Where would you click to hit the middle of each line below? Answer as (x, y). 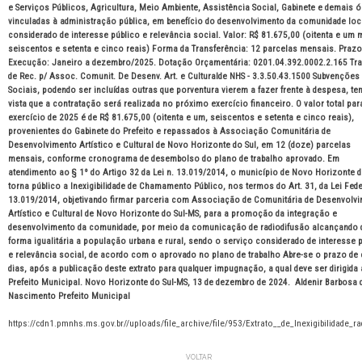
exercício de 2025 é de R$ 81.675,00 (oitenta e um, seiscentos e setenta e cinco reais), (181, 118)
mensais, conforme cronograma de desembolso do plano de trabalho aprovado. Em (174, 159)
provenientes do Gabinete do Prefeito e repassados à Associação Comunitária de (169, 132)
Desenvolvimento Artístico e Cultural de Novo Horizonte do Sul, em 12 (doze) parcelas (179, 145)
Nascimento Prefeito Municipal (69, 297)
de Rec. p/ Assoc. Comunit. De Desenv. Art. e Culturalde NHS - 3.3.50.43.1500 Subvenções (184, 77)
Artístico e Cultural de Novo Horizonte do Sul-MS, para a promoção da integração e (173, 214)
